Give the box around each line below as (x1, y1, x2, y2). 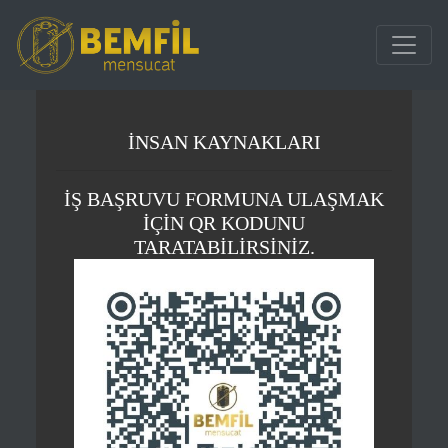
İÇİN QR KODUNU (143, 212, 305, 234)
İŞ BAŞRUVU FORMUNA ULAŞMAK (64, 188, 384, 210)
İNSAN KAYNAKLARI (127, 131, 321, 153)
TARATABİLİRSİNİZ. (133, 236, 315, 258)
